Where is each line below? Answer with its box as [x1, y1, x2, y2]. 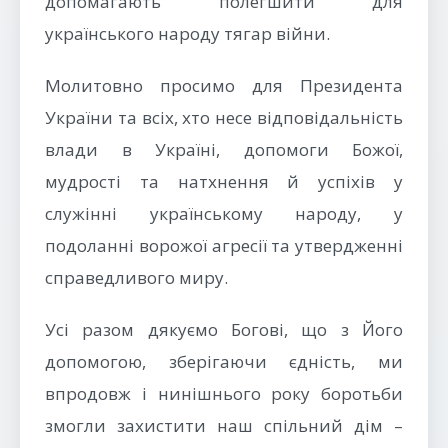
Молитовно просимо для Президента [45, 74, 403, 97]
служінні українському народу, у [45, 202, 403, 225]
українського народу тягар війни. [45, 22, 330, 45]
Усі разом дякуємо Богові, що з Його [45, 318, 403, 341]
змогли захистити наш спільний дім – [45, 414, 403, 437]
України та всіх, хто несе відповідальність [45, 106, 403, 129]
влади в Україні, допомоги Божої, [45, 138, 403, 161]
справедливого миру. [45, 266, 228, 289]
